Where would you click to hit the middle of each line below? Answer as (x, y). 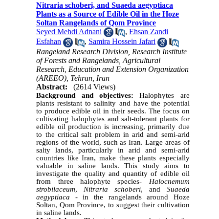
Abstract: (52, 87)
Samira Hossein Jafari (122, 42)
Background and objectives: (88, 95)
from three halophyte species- (93, 181)
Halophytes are (164, 95)
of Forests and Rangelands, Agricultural (99, 60)
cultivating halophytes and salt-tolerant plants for (113, 119)
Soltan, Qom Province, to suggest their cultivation (113, 205)
